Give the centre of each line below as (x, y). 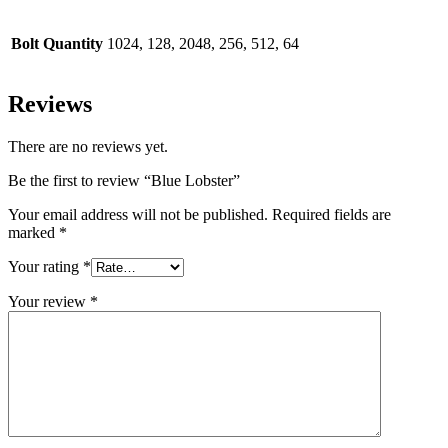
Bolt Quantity (57, 43)
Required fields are (331, 215)
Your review (49, 302)
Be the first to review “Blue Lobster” (124, 181)
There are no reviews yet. (88, 147)
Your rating (45, 267)
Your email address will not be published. (138, 215)
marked (33, 233)
